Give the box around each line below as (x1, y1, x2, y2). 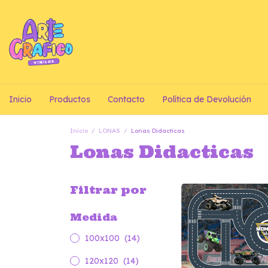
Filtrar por (70, 183, 147, 197)
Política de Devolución (162, 94, 251, 105)
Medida (70, 211, 117, 223)
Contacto (108, 94, 145, 105)
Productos (49, 94, 90, 105)
